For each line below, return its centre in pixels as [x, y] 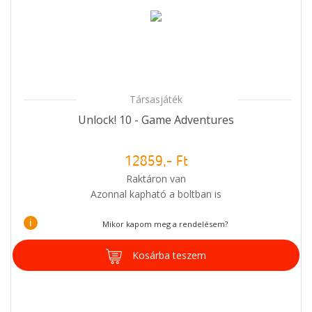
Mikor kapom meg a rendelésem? [165, 224]
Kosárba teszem [169, 255]
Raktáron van [156, 178]
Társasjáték [156, 99]
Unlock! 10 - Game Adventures [156, 119]
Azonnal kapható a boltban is [156, 194]
